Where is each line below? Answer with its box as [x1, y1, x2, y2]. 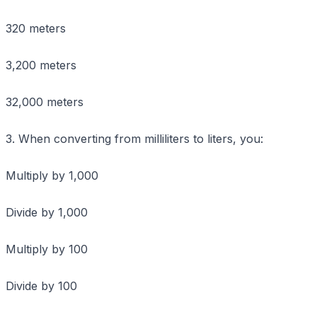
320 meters [6, 21, 66, 35]
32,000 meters [6, 94, 83, 109]
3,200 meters [6, 57, 76, 72]
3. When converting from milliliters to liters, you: [6, 131, 263, 146]
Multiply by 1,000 [6, 168, 98, 183]
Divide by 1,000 [6, 204, 88, 219]
